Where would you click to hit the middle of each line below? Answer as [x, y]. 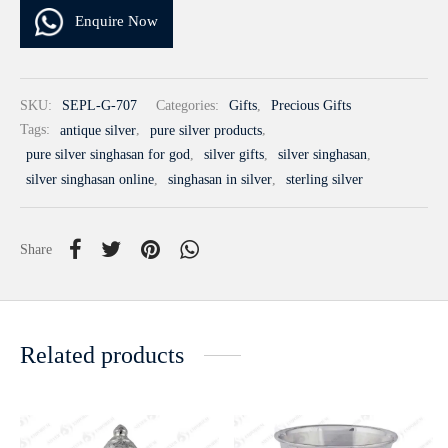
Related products [102, 355]
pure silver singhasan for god [108, 155]
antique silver [98, 130]
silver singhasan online [90, 180]
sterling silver [324, 180]
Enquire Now [116, 21]
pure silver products [206, 130]
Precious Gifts [311, 105]
